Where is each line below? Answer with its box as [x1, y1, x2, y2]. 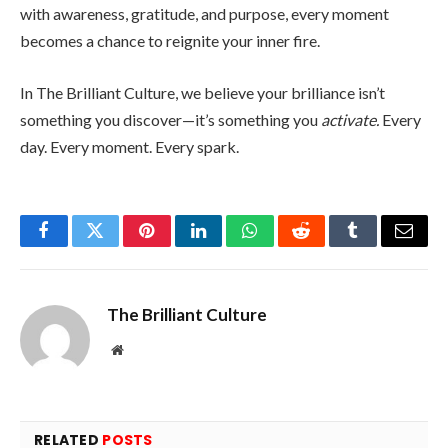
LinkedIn [196, 236, 263, 255]
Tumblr [351, 236, 405, 255]
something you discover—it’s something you [20, 109, 321, 129]
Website [122, 341, 167, 356]
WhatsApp [248, 236, 326, 255]
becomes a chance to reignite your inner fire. [20, 31, 320, 51]
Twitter [93, 236, 146, 255]
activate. [321, 109, 379, 129]
